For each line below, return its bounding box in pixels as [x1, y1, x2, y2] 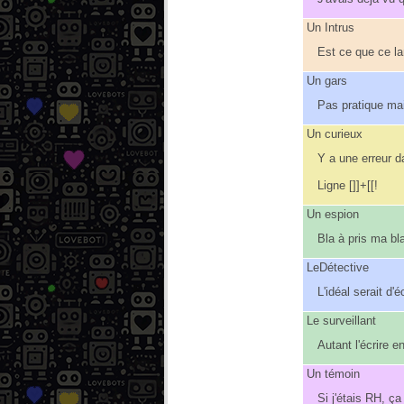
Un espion [307, 207, 359, 221]
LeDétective [307, 260, 369, 274]
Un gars [307, 73, 347, 87]
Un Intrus [307, 20, 354, 34]
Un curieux [307, 126, 363, 141]
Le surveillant [307, 313, 376, 327]
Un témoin [307, 366, 360, 381]
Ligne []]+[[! [317, 178, 378, 192]
